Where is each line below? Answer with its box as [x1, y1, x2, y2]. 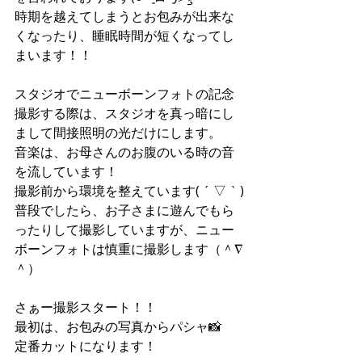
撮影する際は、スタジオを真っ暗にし [15, 104, 234, 122]
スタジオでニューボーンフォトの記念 [15, 85, 234, 103]
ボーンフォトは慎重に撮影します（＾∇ [15, 240, 243, 258]
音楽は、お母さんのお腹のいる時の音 [15, 143, 234, 161]
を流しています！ [15, 162, 118, 180]
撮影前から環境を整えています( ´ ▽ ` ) [15, 182, 244, 200]
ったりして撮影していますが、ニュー [15, 221, 234, 238]
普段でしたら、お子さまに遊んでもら [15, 201, 234, 219]
